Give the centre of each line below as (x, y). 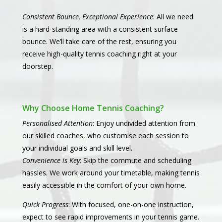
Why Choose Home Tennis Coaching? (93, 108)
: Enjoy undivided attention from (144, 123)
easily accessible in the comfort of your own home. (104, 185)
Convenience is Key (51, 161)
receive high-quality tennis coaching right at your (99, 54)
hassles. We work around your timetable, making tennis (111, 173)
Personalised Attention (57, 123)
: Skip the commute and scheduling (135, 161)
